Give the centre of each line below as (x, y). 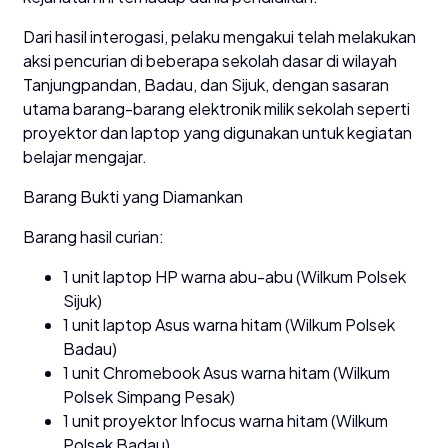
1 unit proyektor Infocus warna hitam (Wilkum (225, 420)
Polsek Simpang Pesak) (149, 396)
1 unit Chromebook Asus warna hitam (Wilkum (226, 372)
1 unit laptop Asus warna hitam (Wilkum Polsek (229, 324)
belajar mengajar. (85, 156)
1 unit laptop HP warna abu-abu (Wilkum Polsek (234, 276)
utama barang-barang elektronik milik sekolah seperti (216, 108)
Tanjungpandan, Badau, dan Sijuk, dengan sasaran (206, 84)
